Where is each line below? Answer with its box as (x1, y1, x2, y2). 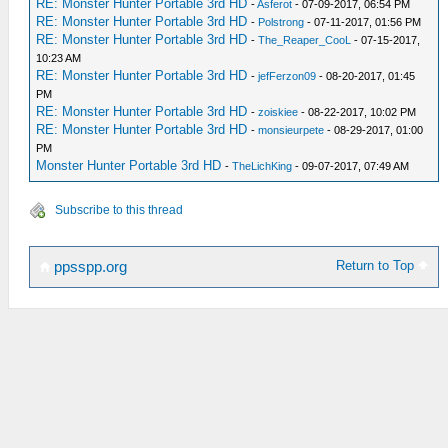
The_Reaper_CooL (258, 33, 352, 46)
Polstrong (258, 15, 305, 28)
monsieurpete (258, 123, 325, 136)
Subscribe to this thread (55, 202, 183, 217)
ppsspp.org (50, 258, 127, 275)
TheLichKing (232, 159, 293, 172)
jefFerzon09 (258, 69, 317, 82)
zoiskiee (258, 105, 299, 118)
